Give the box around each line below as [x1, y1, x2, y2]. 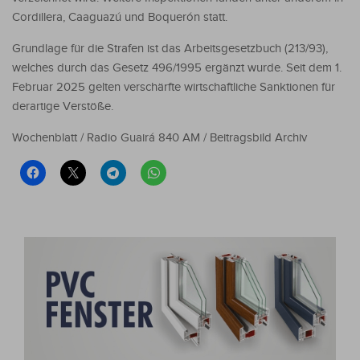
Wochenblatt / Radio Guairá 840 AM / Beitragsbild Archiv [12, 130, 307, 145]
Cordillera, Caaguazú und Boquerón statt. [12, 10, 227, 24]
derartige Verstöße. [12, 99, 113, 113]
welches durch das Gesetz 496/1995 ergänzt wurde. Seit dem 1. [12, 60, 342, 75]
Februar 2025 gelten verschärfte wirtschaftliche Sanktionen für [12, 80, 335, 94]
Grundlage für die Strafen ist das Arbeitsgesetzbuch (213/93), [12, 41, 328, 55]
